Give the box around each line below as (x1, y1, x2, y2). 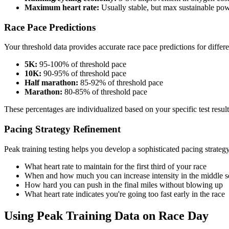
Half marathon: (25, 78, 78, 87)
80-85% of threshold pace (62, 87, 147, 97)
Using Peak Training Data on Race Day (4, 209, 209, 222)
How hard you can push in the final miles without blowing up (25, 180, 223, 189)
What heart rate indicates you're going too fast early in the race (25, 189, 225, 198)
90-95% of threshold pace (41, 69, 126, 78)
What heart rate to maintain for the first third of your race (25, 162, 207, 171)
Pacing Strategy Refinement (4, 124, 121, 135)
